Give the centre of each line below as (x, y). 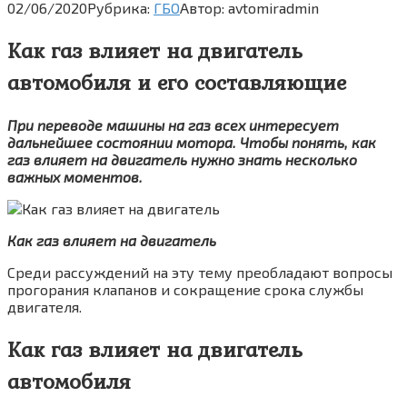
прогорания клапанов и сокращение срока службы (185, 289)
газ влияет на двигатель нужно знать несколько (182, 159)
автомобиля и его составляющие (177, 82)
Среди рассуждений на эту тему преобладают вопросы (200, 272)
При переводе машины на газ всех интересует (173, 124)
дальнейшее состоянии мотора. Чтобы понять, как (192, 142)
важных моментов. (75, 176)
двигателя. (45, 306)
